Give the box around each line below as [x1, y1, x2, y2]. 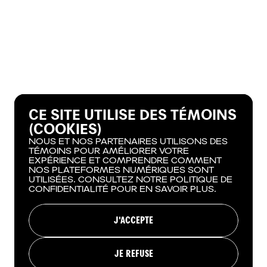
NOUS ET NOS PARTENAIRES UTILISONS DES [29, 136, 228, 147]
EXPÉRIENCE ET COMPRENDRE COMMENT [29, 156, 222, 166]
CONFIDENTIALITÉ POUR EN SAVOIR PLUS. [29, 184, 216, 194]
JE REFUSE [114, 248, 153, 259]
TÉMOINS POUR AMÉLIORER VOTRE [29, 146, 189, 156]
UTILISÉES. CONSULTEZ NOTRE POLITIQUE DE [29, 175, 232, 185]
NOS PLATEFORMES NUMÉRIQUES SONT [29, 165, 214, 175]
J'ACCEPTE [114, 215, 153, 226]
